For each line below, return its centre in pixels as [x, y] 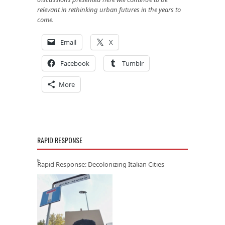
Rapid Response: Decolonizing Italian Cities [101, 164]
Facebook [75, 63]
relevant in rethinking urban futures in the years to [109, 9]
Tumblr [133, 63]
